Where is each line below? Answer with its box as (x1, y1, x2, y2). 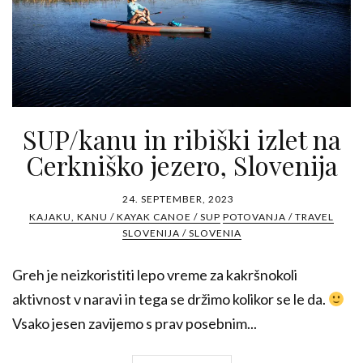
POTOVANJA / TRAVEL (223, 211, 334, 224)
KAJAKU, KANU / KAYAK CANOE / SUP (29, 211, 220, 224)
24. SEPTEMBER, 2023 (122, 193, 234, 206)
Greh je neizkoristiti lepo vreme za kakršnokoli (12, 266, 297, 284)
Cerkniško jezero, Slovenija (25, 147, 338, 183)
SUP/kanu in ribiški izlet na (22, 122, 341, 157)
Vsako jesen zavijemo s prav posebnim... (12, 314, 257, 333)
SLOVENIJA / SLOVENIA (122, 227, 241, 240)
